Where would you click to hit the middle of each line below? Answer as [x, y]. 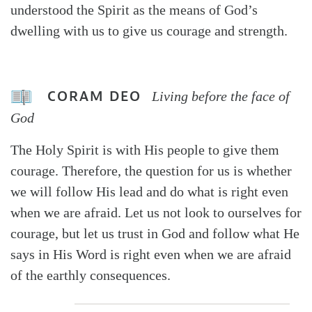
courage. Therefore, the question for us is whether [151, 171]
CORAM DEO [94, 97]
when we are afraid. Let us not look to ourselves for [156, 213]
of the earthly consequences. [91, 275]
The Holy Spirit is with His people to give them [145, 150]
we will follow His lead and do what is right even [149, 192]
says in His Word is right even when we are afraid [151, 255]
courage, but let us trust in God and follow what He [155, 234]
